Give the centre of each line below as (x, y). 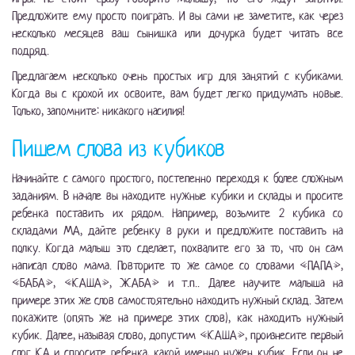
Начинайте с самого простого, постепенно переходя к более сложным (177, 178)
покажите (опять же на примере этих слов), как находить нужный (177, 318)
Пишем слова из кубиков (118, 149)
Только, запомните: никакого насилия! (98, 111)
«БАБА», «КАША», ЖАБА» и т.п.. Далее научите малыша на (177, 283)
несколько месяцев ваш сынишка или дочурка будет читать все (177, 33)
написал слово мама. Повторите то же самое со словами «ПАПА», (177, 265)
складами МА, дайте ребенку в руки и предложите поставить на (177, 231)
